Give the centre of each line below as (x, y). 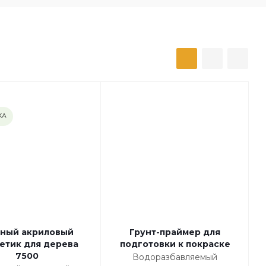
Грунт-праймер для (175, 232)
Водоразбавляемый (175, 257)
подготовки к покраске (175, 244)
